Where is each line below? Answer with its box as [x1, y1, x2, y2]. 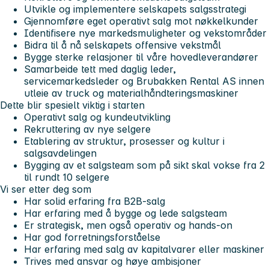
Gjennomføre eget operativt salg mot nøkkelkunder [24, 15, 258, 28]
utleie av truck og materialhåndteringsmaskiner [24, 87, 238, 100]
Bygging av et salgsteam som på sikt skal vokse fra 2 [24, 159, 265, 172]
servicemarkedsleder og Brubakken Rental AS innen [24, 75, 264, 88]
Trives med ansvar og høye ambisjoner [24, 255, 201, 268]
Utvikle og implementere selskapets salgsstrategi [24, 3, 246, 16]
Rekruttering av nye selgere [24, 123, 151, 136]
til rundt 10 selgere [24, 171, 109, 184]
